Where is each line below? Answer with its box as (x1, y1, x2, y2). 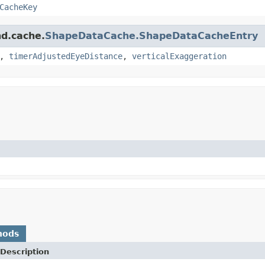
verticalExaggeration (132, 51, 227, 61)
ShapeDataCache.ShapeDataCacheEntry (45, 30, 258, 41)
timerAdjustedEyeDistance (9, 51, 122, 61)
